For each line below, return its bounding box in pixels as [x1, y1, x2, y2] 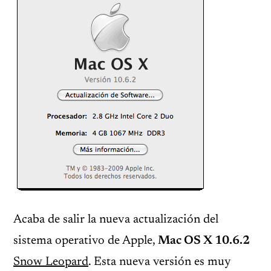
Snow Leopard [13, 256, 88, 268]
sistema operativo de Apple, [13, 235, 158, 247]
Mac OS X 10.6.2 [158, 235, 250, 247]
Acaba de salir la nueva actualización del [13, 214, 218, 226]
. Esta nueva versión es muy [88, 256, 230, 268]
